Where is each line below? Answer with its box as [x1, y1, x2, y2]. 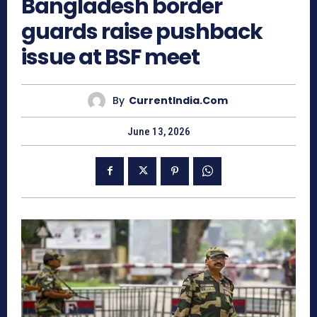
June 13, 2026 [127, 125, 190, 138]
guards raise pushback [21, 16, 263, 47]
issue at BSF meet [21, 42, 200, 72]
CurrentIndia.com [128, 93, 228, 108]
